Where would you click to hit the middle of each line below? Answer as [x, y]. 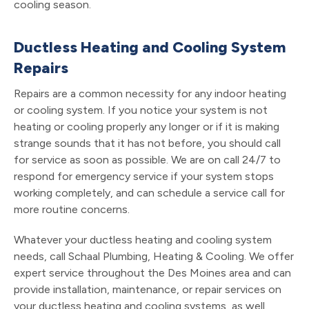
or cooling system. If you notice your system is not [141, 110]
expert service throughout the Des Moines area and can [152, 272]
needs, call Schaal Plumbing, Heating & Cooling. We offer [154, 256]
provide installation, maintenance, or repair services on [148, 289]
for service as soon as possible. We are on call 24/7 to [147, 159]
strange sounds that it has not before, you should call [147, 143]
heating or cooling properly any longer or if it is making [147, 126]
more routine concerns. [72, 209]
